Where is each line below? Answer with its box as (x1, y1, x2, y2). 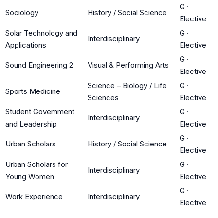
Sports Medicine (5, 86, 60, 96)
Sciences (88, 92, 119, 102)
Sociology (5, 7, 38, 17)
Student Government (5, 107, 74, 116)
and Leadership (5, 119, 57, 128)
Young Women (5, 171, 54, 181)
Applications (5, 40, 46, 50)
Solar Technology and (5, 28, 77, 37)
